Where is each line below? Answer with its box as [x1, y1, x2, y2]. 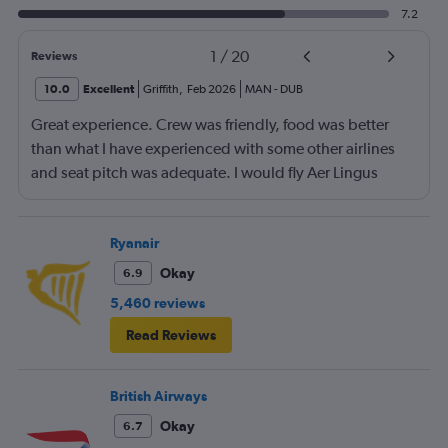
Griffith [143, 82, 179, 97]
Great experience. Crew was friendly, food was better [31, 115, 389, 135]
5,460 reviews [110, 295, 205, 312]
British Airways [110, 388, 207, 405]
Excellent [83, 82, 134, 97]
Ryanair [110, 235, 159, 252]
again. [31, 187, 74, 207]
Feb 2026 [187, 82, 236, 97]
